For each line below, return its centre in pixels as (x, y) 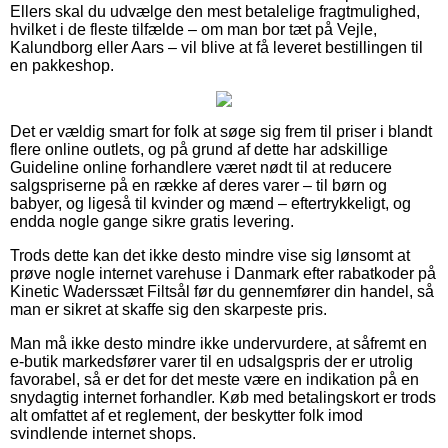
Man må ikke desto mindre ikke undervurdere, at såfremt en (218, 343)
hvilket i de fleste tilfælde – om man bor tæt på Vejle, (193, 29)
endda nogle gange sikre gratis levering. (152, 221)
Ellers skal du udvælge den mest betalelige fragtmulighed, (215, 11)
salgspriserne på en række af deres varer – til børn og (198, 185)
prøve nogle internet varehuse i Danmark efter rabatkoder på (223, 273)
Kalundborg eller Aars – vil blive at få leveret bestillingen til (216, 47)
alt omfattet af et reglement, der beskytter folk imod (186, 415)
